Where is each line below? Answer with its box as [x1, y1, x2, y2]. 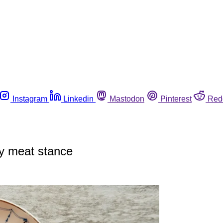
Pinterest [160, 94, 192, 103]
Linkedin [63, 94, 94, 103]
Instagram [12, 94, 47, 103]
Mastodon [110, 94, 144, 103]
